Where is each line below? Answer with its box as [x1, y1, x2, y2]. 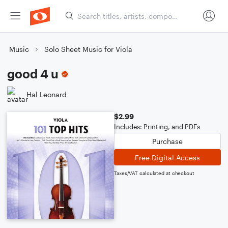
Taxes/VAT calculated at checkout [114, 170, 194, 176]
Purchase [152, 136, 183, 146]
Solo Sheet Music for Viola [44, 45, 132, 53]
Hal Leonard [26, 90, 67, 99]
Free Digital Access [135, 153, 200, 162]
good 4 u [7, 66, 59, 81]
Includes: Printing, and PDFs [114, 123, 200, 131]
